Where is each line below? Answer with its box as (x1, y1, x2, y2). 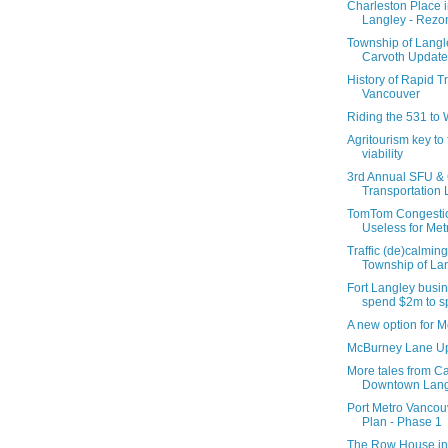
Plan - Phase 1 (361, 415, 442, 430)
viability (361, 147, 403, 162)
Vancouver (361, 87, 420, 102)
